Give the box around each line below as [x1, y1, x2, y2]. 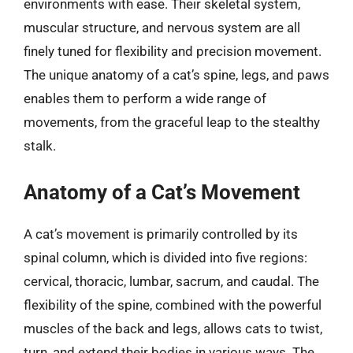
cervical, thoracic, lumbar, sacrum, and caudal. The [24, 273, 319, 289]
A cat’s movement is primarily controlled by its [24, 225, 298, 242]
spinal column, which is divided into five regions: [24, 249, 307, 266]
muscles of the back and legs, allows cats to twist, [24, 320, 322, 336]
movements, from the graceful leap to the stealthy [24, 114, 320, 130]
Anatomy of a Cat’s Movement [24, 180, 300, 204]
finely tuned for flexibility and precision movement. [24, 43, 321, 59]
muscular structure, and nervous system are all [24, 20, 300, 35]
